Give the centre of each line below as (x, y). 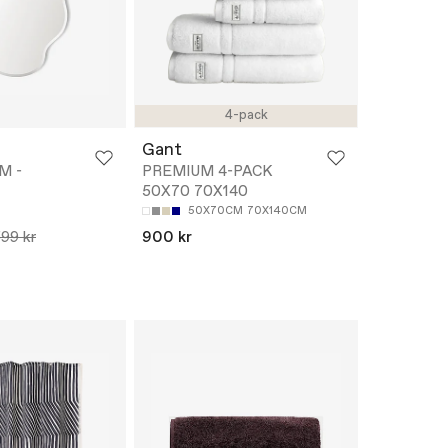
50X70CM (215, 210)
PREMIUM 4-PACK (207, 171)
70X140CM (277, 210)
